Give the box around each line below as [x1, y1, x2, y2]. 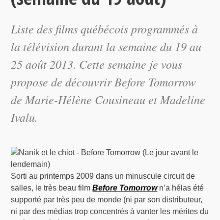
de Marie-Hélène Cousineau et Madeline [11, 91, 206, 107]
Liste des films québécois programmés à [11, 21, 198, 36]
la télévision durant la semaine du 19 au [11, 38, 202, 54]
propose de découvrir [11, 74, 115, 89]
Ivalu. [11, 109, 38, 125]
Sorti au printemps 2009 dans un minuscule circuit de [11, 172, 195, 181]
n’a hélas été [157, 184, 204, 192]
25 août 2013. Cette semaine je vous [11, 56, 183, 72]
